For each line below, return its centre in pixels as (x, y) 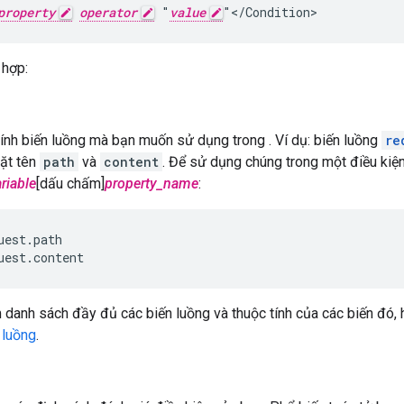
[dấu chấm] (70, 184)
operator (108, 13)
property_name (151, 184)
